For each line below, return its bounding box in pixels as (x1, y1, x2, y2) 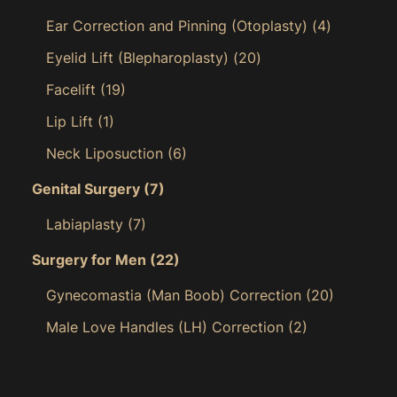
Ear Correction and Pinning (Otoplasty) (46, 16, 307, 35)
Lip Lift (46, 112, 93, 130)
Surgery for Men (32, 250, 146, 269)
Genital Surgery (32, 179, 140, 198)
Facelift (46, 80, 96, 98)
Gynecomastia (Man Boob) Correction (46, 285, 301, 304)
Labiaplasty (46, 214, 123, 233)
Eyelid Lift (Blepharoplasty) (46, 48, 229, 66)
